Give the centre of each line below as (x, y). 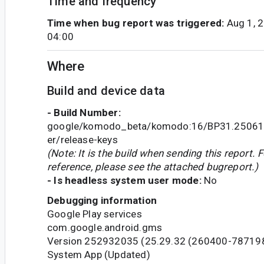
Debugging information (102, 200)
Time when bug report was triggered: (136, 23)
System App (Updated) (99, 254)
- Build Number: (84, 113)
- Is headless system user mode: (124, 181)
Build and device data (106, 90)
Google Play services (95, 214)
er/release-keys (82, 140)
